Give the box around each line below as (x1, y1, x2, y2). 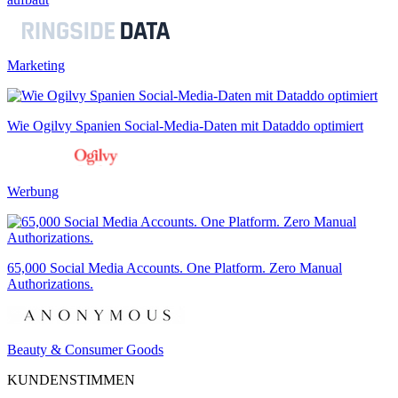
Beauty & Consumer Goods (7, 341, 163, 357)
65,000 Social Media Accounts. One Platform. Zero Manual (7, 259, 342, 275)
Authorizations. (7, 275, 93, 291)
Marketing (7, 57, 65, 73)
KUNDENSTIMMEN (7, 371, 135, 387)
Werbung (7, 183, 59, 199)
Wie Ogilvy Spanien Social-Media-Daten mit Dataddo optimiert (7, 117, 363, 133)
